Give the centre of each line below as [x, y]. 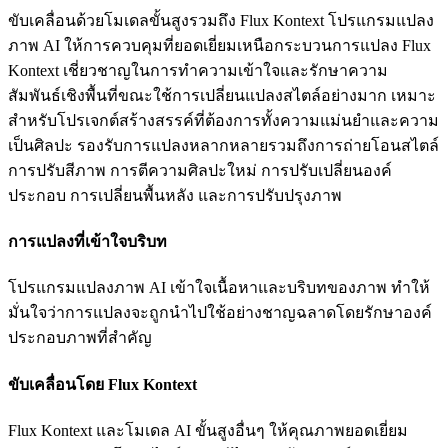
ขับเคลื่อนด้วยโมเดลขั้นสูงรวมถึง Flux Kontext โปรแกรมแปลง [221, 20]
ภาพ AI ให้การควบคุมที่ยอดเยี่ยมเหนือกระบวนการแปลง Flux [219, 45]
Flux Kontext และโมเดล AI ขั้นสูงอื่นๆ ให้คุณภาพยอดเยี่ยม [208, 430]
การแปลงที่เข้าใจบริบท [87, 242]
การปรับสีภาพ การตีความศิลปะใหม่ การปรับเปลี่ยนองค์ [200, 170]
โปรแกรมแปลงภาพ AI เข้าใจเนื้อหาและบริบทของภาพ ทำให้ [219, 288]
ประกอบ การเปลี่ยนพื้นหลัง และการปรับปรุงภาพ [175, 195]
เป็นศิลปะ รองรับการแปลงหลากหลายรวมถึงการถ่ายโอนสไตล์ [223, 145]
